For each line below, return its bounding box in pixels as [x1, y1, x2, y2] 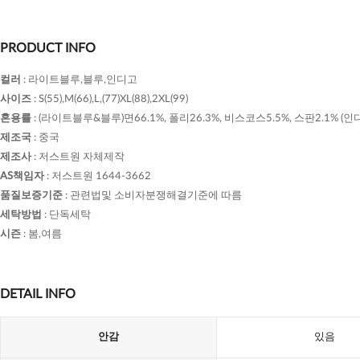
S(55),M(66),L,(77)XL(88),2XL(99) [39, 94, 188, 104]
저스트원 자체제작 [39, 152, 125, 162]
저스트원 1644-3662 [51, 171, 151, 182]
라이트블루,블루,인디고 [28, 75, 137, 85]
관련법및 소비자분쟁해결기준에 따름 [70, 190, 242, 201]
